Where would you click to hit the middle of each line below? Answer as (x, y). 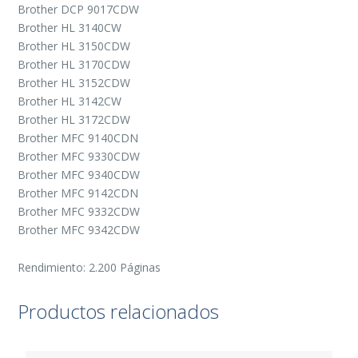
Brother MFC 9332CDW (79, 212)
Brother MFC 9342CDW (79, 230)
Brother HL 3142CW (70, 101)
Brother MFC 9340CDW (79, 175)
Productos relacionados (119, 312)
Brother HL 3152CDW (74, 83)
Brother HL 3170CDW (74, 65)
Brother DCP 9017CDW (79, 10)
